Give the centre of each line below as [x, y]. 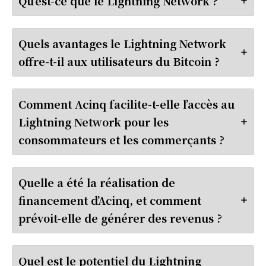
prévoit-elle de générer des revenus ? [120, 218]
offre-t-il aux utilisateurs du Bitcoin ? [119, 61]
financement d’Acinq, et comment [110, 200]
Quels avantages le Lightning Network [122, 43]
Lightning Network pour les [94, 121]
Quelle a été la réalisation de [97, 182]
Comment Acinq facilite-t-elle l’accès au [126, 104]
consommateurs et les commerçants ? [121, 139]
